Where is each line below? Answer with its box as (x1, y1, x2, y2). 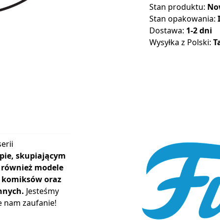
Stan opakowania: (149, 13, 218, 25)
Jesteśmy (24, 185, 59, 196)
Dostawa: (149, 25, 186, 36)
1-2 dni (186, 25, 212, 36)
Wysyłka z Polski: (149, 37, 213, 48)
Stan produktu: (149, 1, 207, 13)
